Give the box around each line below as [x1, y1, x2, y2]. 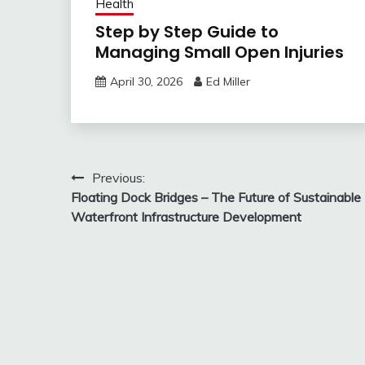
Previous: [92, 169, 145, 186]
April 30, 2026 [110, 73, 182, 89]
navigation [70, 196, 182, 224]
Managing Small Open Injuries [95, 40, 344, 64]
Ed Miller [206, 73, 250, 89]
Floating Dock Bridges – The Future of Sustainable [71, 188, 361, 205]
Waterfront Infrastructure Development [71, 208, 301, 225]
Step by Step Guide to [95, 20, 279, 43]
